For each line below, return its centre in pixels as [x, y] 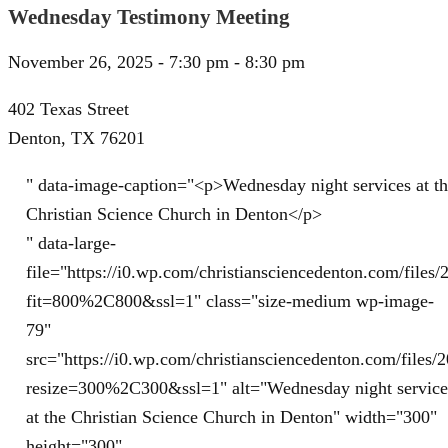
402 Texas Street [68, 108]
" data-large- [71, 242]
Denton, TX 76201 [76, 137]
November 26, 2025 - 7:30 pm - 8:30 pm [156, 62]
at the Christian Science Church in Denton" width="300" [231, 416]
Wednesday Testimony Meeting [149, 16]
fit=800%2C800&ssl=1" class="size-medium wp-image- [230, 300]
